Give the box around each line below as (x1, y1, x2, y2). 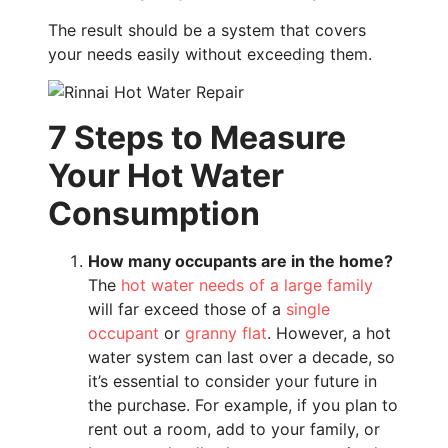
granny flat (185, 322, 267, 343)
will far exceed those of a (88, 298, 286, 319)
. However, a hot (267, 322, 391, 343)
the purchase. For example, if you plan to (88, 394, 398, 415)
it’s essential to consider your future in (88, 370, 377, 391)
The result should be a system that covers (48, 19, 366, 40)
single (286, 298, 330, 319)
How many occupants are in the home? (88, 250, 393, 271)
